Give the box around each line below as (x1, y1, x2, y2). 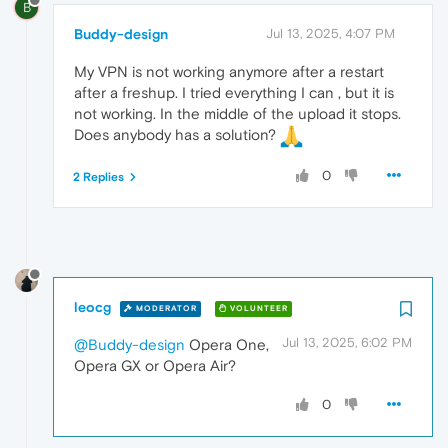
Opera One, (185, 336, 269, 354)
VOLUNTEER (227, 303, 288, 313)
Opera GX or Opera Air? (74, 357, 236, 375)
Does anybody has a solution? (74, 125, 280, 143)
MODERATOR (133, 303, 197, 313)
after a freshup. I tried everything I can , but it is (74, 83, 394, 101)
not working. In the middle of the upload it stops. (74, 104, 401, 122)
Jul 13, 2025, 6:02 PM (282, 335, 412, 351)
